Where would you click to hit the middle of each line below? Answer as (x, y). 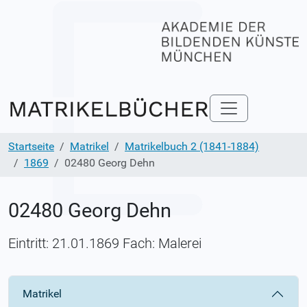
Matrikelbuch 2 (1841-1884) (192, 146)
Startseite (31, 146)
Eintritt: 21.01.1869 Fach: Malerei (105, 243)
